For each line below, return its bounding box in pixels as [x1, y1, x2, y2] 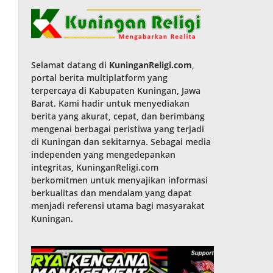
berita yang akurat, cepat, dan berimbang [31, 110, 205, 122]
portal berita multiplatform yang [31, 71, 168, 83]
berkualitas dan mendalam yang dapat [31, 186, 193, 199]
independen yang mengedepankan [31, 148, 176, 160]
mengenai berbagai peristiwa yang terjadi [31, 122, 205, 135]
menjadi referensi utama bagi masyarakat [31, 199, 205, 211]
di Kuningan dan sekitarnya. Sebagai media [31, 135, 211, 147]
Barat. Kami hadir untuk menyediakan [31, 97, 190, 109]
